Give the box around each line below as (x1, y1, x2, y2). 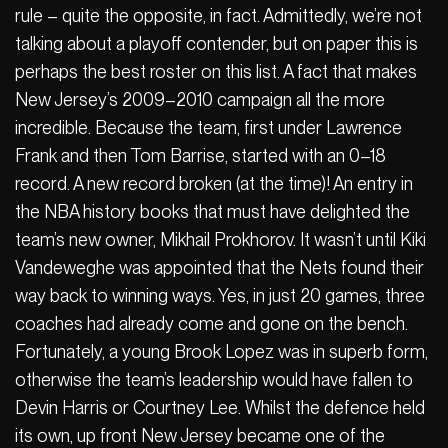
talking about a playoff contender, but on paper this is (15, 33, 418, 55)
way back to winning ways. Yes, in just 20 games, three (15, 285, 425, 307)
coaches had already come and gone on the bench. (15, 313, 408, 335)
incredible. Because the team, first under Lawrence (15, 117, 402, 139)
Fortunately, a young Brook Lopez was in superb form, (15, 341, 428, 363)
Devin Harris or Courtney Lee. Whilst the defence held (15, 397, 425, 419)
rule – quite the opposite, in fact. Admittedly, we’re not (15, 5, 422, 27)
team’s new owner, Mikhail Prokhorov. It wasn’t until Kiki (15, 229, 426, 251)
